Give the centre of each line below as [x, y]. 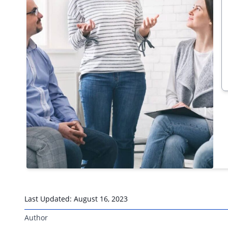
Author [36, 217]
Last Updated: [49, 198]
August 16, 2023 [101, 198]
